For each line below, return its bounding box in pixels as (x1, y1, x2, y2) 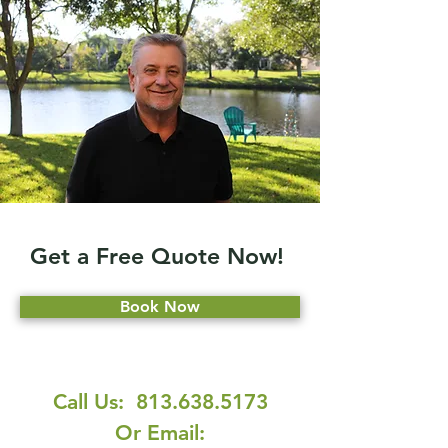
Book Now (120, 297, 200, 316)
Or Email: (115, 420, 205, 445)
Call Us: (52, 389, 136, 414)
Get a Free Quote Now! (29, 242, 291, 270)
